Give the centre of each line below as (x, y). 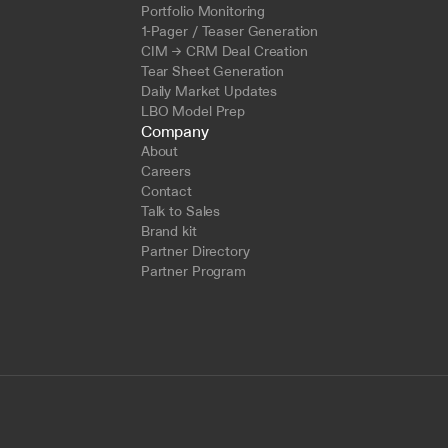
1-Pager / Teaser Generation (229, 31)
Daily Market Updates (209, 91)
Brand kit (168, 231)
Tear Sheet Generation (212, 71)
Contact (166, 191)
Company (174, 131)
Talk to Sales (180, 211)
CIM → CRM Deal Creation (224, 51)
